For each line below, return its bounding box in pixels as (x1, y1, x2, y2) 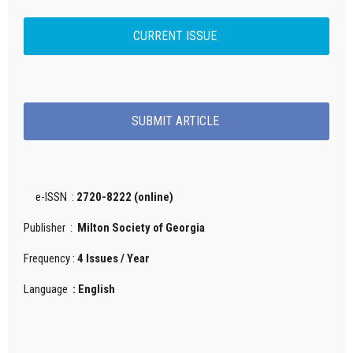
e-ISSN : (24, 190, 76, 205)
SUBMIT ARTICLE (131, 113, 222, 129)
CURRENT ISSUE (133, 28, 220, 44)
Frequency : (24, 251, 77, 266)
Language (24, 282, 72, 297)
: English (72, 282, 115, 297)
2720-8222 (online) (76, 190, 180, 205)
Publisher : (24, 221, 77, 236)
